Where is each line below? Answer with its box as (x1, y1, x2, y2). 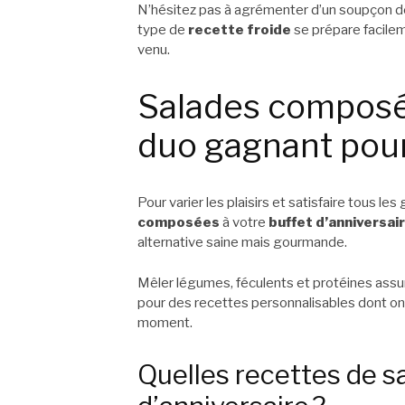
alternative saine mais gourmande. (137, 234, 347, 251)
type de (137, 22, 188, 39)
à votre (220, 214, 268, 231)
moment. (137, 314, 193, 331)
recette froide (188, 22, 291, 39)
